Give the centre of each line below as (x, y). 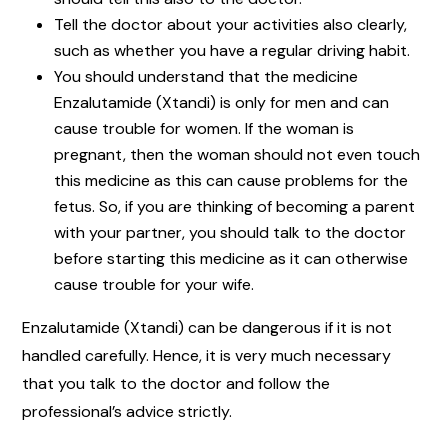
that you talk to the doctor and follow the (176, 383)
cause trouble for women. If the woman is (204, 128)
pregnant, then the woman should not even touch (237, 154)
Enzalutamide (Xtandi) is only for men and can (221, 102)
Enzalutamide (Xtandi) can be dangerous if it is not (207, 327)
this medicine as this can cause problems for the (231, 180)
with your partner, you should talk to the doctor (230, 232)
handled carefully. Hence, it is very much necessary (206, 355)
